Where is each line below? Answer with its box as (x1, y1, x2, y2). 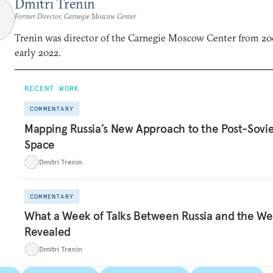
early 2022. (15, 46, 61, 58)
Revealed (24, 224, 71, 239)
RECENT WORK (24, 83, 80, 93)
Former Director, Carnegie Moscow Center (15, 12, 136, 21)
